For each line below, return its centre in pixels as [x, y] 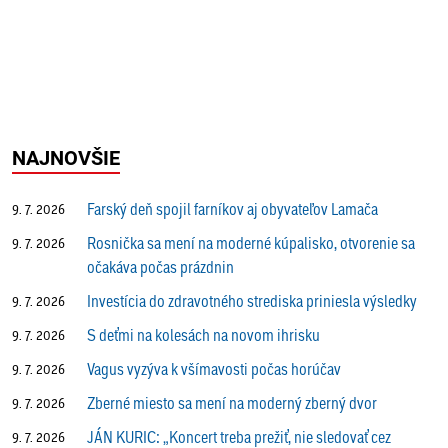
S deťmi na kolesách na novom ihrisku [203, 335]
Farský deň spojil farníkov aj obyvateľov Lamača [232, 209]
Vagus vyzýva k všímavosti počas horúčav [214, 369]
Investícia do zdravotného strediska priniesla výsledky [252, 301]
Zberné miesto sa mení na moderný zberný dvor [232, 403]
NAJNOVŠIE [66, 157]
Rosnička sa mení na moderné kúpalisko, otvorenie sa [251, 243]
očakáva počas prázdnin [160, 267]
